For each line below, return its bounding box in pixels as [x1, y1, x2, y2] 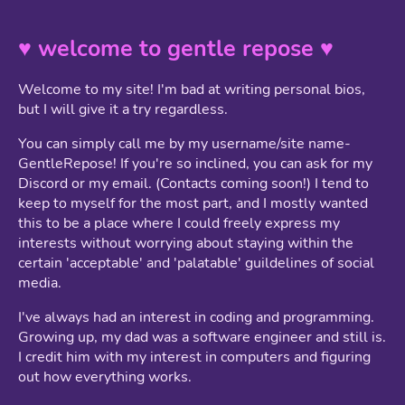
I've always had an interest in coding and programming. [18, 306, 374, 327]
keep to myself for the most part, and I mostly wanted [18, 193, 368, 213]
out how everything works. [18, 366, 192, 387]
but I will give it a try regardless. [18, 99, 228, 119]
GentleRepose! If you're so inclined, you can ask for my [18, 153, 372, 174]
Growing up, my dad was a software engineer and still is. [18, 326, 386, 347]
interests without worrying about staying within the [18, 232, 353, 253]
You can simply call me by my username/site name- [18, 133, 351, 154]
